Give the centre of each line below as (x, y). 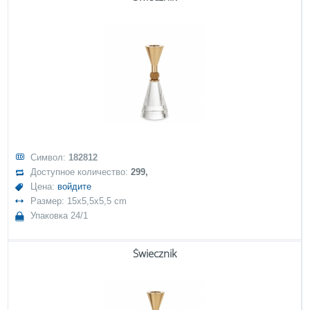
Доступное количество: (81, 172)
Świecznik (155, 253)
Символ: (50, 157)
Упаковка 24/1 (60, 216)
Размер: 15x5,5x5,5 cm (79, 201)
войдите (75, 186)
